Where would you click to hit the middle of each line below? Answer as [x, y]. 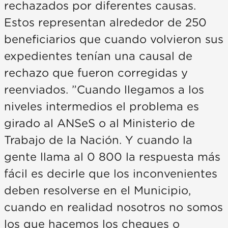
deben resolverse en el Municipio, [97, 191]
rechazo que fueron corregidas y [96, 74]
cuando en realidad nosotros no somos [113, 208]
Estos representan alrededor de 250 [105, 23]
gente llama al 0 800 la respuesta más [112, 158]
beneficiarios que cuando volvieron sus [114, 40]
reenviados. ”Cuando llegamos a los [104, 90]
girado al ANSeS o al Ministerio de [99, 124]
